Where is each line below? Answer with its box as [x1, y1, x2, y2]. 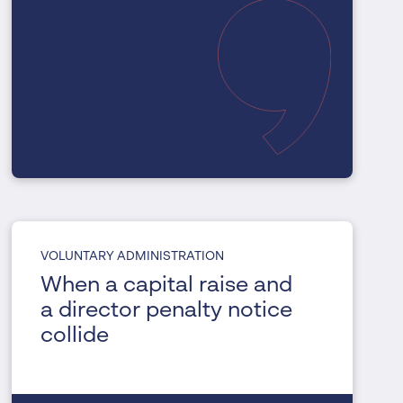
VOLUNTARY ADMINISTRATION [40, 250, 225, 264]
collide [40, 326, 110, 348]
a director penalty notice [40, 300, 293, 323]
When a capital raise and [40, 275, 293, 298]
